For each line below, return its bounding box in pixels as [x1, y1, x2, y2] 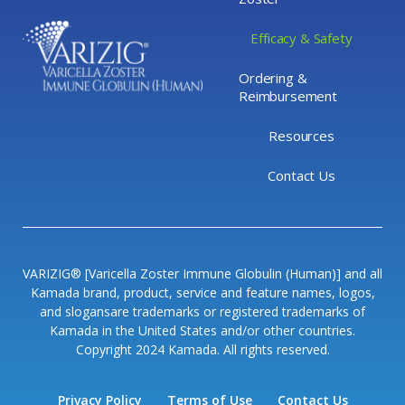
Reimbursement [239, 87, 338, 106]
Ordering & [239, 69, 316, 88]
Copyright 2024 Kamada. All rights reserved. [75, 341, 330, 359]
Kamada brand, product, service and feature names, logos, [30, 284, 375, 302]
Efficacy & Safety [250, 29, 353, 48]
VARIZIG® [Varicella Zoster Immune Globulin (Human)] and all [23, 265, 382, 283]
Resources [268, 127, 334, 146]
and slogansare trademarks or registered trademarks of [40, 303, 365, 321]
